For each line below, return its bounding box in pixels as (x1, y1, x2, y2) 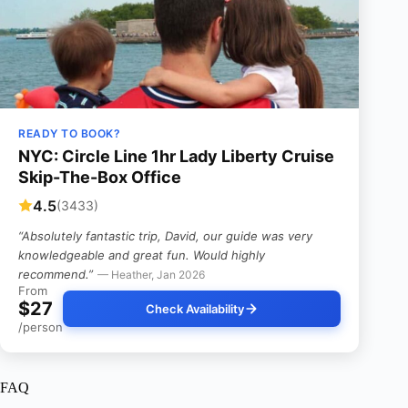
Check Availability (145, 301, 244, 316)
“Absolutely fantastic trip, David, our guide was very (18, 228, 312, 243)
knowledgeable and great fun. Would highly (18, 247, 265, 262)
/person (18, 319, 63, 334)
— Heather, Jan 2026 (97, 267, 205, 281)
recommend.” (18, 266, 93, 281)
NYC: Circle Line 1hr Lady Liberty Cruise (18, 146, 334, 166)
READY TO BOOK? (18, 126, 120, 140)
